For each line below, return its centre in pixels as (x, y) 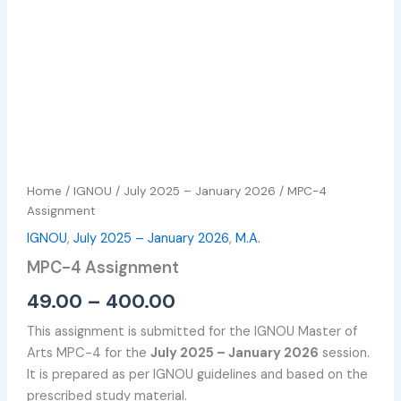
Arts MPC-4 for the (89, 353)
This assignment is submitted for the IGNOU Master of (192, 331)
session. (345, 353)
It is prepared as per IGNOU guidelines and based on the (198, 374)
